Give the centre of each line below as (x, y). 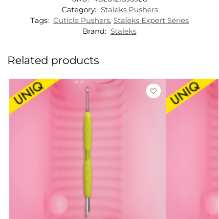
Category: (80, 10)
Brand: (95, 31)
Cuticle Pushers (82, 21)
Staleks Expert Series (151, 21)
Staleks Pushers (129, 10)
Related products (53, 61)
